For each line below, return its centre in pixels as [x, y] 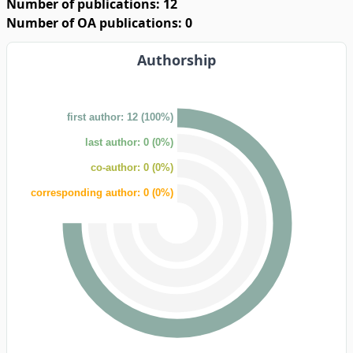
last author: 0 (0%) [129, 142]
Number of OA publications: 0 [99, 23]
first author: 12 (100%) [120, 117]
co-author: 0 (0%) [132, 167]
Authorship [176, 60]
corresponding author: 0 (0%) [102, 192]
